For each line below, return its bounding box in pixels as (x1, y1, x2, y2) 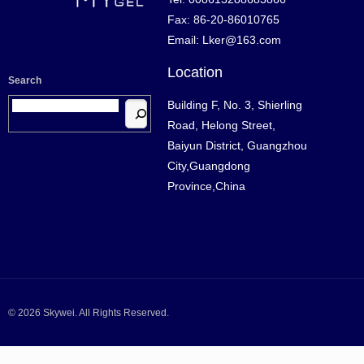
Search (7, 75, 41, 87)
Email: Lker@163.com (167, 32, 281, 46)
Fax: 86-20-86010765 (167, 12, 279, 26)
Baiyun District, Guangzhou (167, 138, 307, 152)
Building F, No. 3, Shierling (167, 97, 302, 111)
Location (167, 63, 223, 80)
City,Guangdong (167, 158, 250, 172)
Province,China (167, 179, 245, 193)
